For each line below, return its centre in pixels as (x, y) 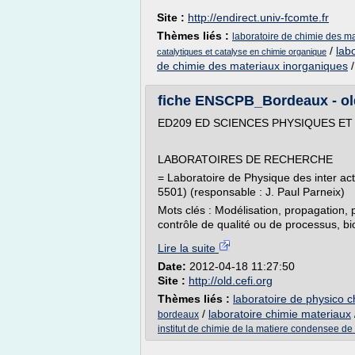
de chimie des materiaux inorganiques (252, 66)
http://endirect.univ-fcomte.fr (258, 17)
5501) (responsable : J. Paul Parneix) (251, 192)
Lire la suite (188, 248)
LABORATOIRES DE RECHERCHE (245, 159)
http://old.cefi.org (231, 281)
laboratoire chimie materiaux (280, 314)
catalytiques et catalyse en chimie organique (242, 52)
